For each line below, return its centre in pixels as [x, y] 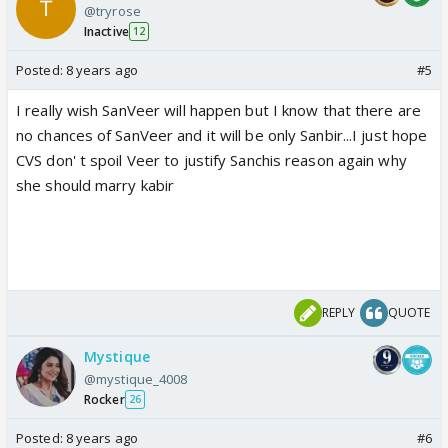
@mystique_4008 [136, 378]
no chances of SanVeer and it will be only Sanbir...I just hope [222, 134]
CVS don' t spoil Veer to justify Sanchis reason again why [211, 159]
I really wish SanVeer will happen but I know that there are [218, 109]
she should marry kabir [95, 184]
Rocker [104, 399]
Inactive [106, 31]
